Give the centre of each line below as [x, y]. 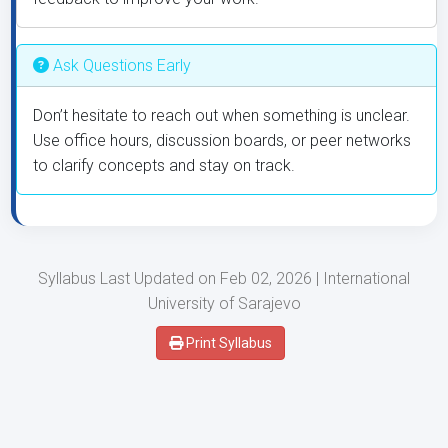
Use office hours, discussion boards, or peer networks [222, 140]
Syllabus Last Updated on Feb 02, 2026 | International [224, 278]
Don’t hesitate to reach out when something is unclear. [221, 115]
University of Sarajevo [224, 303]
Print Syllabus [227, 343]
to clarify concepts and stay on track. [164, 165]
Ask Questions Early [120, 65]
